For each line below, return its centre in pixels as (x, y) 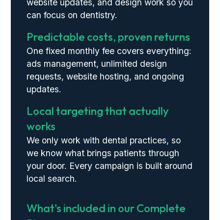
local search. (52, 179)
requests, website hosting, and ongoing (106, 77)
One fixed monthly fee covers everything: (109, 51)
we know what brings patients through (103, 153)
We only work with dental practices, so (104, 140)
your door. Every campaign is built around (110, 166)
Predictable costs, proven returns (109, 37)
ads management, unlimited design (97, 64)
